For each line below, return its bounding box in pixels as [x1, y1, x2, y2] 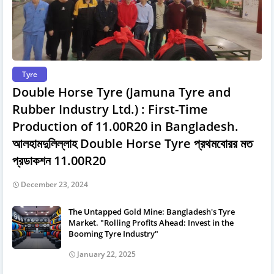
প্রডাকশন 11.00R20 [12, 152, 106, 169]
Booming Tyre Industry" [68, 228, 158, 239]
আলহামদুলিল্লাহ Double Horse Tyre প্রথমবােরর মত [12, 135, 253, 152]
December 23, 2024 [21, 179, 88, 190]
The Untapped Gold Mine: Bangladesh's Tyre [68, 206, 235, 217]
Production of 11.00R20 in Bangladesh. [12, 117, 239, 135]
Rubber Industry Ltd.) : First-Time [12, 100, 208, 117]
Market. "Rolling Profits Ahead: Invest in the [68, 217, 234, 228]
